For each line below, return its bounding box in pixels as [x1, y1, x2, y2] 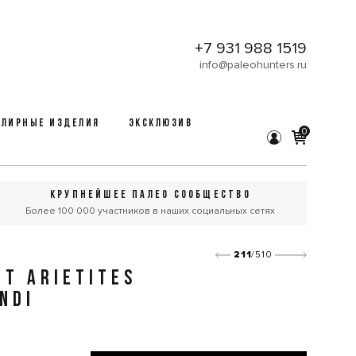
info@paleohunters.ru [199, 57, 307, 72]
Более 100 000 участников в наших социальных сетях [25, 205, 276, 217]
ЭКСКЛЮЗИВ [128, 118, 193, 130]
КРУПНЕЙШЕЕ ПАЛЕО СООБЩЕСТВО [49, 189, 251, 201]
